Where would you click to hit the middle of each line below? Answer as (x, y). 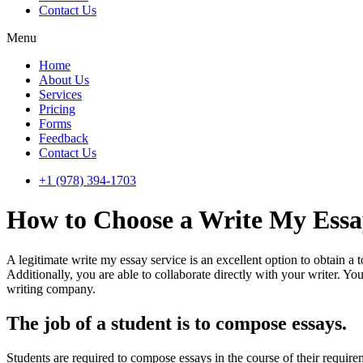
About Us (64, 80)
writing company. (51, 288)
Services (60, 94)
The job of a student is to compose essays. (177, 323)
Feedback (64, 138)
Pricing (57, 109)
